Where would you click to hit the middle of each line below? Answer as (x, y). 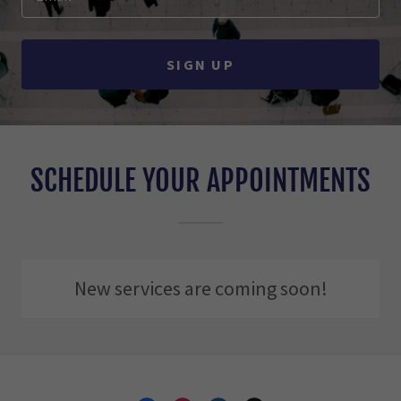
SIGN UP (200, 64)
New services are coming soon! (200, 288)
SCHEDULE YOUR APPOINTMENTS (200, 181)
